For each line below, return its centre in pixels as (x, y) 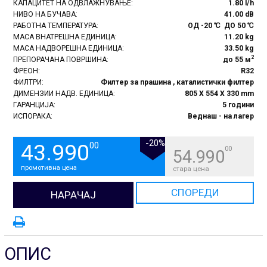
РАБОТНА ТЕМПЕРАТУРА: (56, 25)
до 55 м (237, 59)
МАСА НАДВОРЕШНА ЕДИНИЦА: (69, 48)
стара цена (191, 168)
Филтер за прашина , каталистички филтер (177, 82)
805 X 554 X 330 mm (219, 93)
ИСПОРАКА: (33, 116)
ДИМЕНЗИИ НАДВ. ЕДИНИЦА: (64, 93)
